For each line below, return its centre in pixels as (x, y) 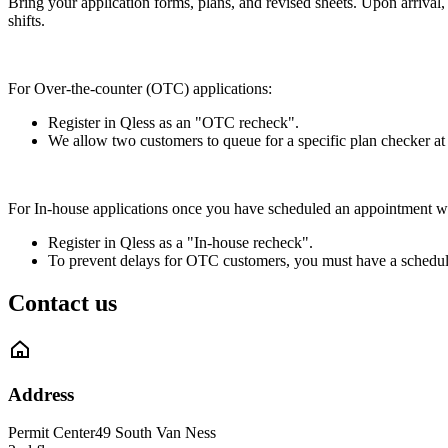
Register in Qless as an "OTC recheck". (173, 122)
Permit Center (51, 433)
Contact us (62, 302)
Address (41, 394)
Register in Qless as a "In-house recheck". (182, 242)
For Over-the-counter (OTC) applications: (140, 88)
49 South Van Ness (155, 433)
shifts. (26, 20)
